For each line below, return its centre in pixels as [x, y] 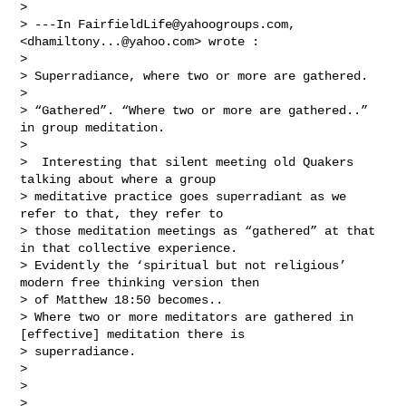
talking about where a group [122, 179]
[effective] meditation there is [136, 334]
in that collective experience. [129, 248]
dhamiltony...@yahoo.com [111, 41]
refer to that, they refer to [126, 213]
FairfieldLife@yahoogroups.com [184, 24]
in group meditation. [93, 127]
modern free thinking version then [144, 282]
